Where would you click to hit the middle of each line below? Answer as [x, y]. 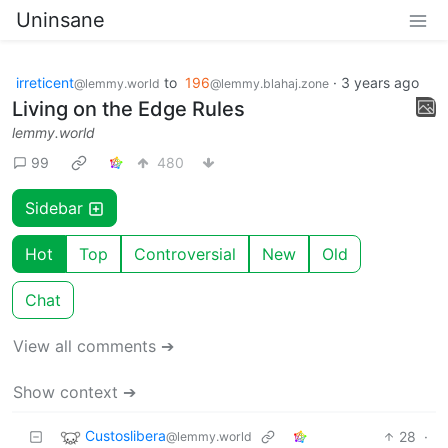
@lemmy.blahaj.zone [269, 83]
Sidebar [56, 208]
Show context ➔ [74, 392]
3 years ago [380, 82]
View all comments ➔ [93, 346]
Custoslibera [125, 436]
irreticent [45, 82]
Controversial [185, 254]
